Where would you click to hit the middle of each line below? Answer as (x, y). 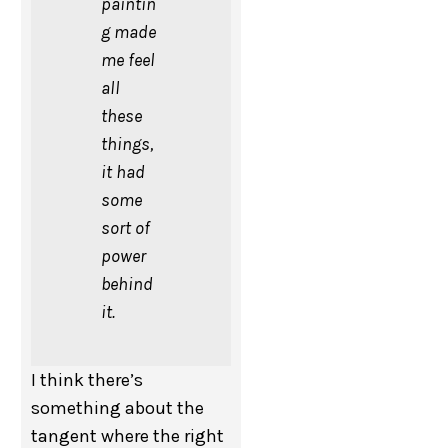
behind (127, 284)
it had (123, 172)
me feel (128, 60)
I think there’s (87, 380)
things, (127, 144)
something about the (118, 408)
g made (129, 32)
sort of (126, 228)
